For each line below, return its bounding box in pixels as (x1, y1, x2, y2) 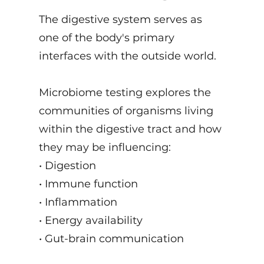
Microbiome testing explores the (38, 86, 211, 99)
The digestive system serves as (38, 13, 202, 26)
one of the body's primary (38, 31, 174, 44)
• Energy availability (38, 214, 143, 227)
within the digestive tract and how (38, 123, 222, 136)
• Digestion (38, 159, 96, 172)
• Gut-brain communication (38, 232, 184, 245)
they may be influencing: (38, 141, 171, 154)
